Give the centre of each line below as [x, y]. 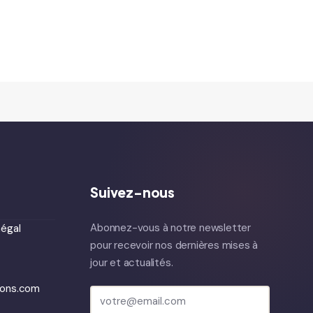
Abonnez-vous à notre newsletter [170, 228]
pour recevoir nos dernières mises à [174, 245]
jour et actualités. [132, 263]
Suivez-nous [133, 192]
